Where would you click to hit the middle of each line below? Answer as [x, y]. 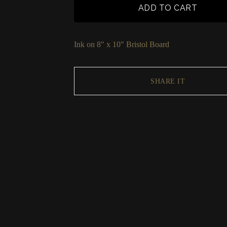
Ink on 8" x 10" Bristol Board [122, 44]
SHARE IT [168, 81]
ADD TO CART [168, 8]
